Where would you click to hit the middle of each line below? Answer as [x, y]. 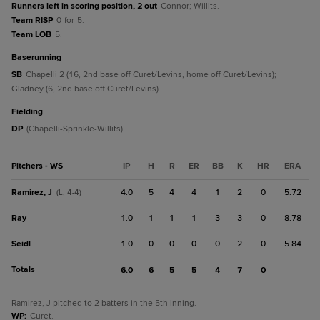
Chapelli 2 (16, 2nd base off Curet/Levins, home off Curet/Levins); [151, 75]
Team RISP [32, 20]
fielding [30, 112]
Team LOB [31, 35]
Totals [23, 270]
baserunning [39, 57]
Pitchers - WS [37, 166]
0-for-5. [70, 20]
